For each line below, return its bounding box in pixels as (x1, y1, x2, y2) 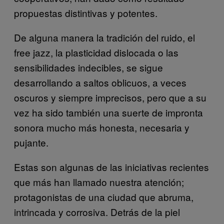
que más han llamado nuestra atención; (14, 174, 184, 188)
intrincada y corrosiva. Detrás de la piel (14, 204, 180, 218)
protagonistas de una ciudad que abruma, (14, 189, 193, 203)
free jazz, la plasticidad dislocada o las (14, 45, 178, 59)
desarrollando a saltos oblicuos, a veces (14, 75, 186, 89)
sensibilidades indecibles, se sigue (14, 60, 163, 74)
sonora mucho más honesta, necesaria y (14, 120, 189, 134)
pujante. (14, 135, 48, 149)
